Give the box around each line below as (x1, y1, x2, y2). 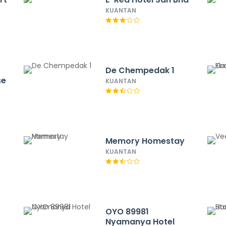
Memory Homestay (105, 135, 185, 147)
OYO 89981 (105, 206, 149, 217)
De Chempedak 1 (105, 65, 175, 76)
